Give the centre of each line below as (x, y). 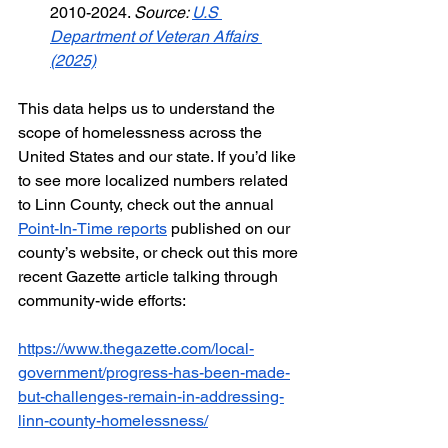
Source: (163, 13)
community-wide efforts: (102, 301)
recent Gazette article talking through (150, 277)
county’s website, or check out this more (160, 253)
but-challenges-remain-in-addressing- (151, 397)
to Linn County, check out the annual (148, 205)
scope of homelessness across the (142, 133)
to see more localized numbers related (155, 181)
